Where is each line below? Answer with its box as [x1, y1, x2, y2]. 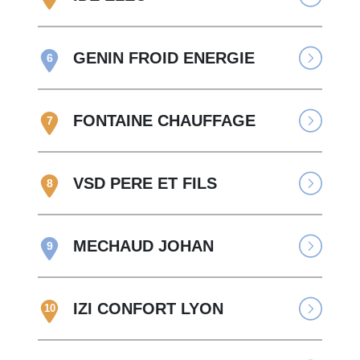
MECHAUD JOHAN [73, 237, 215, 256]
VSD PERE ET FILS [73, 174, 218, 193]
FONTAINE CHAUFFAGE [73, 112, 256, 130]
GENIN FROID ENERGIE [73, 49, 256, 67]
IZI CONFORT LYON [73, 300, 224, 318]
